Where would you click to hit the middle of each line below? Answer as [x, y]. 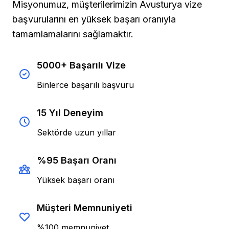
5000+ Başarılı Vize [81, 65]
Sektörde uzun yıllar [76, 132]
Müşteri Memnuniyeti [85, 208]
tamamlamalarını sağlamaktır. [73, 34]
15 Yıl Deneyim [70, 112]
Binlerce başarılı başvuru [85, 85]
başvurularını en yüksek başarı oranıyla [94, 19]
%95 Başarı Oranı [77, 160]
